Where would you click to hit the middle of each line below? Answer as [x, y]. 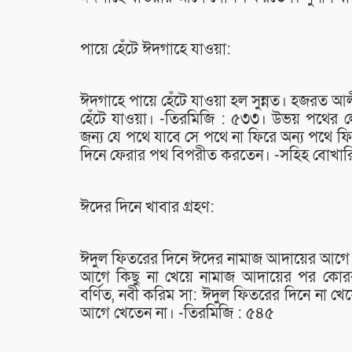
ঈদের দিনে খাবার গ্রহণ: [147, 208]
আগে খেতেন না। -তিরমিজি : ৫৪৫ [177, 314]
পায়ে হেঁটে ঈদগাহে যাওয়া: [156, 50]
